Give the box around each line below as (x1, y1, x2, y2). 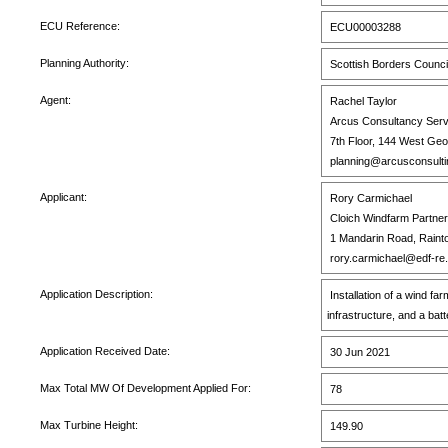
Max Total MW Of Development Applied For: (39, 382, 251, 395)
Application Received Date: (39, 345, 170, 358)
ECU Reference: (39, 20, 120, 33)
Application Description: (39, 288, 153, 301)
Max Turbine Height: (39, 419, 138, 432)
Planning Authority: (39, 57, 129, 70)
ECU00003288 (326, 21, 401, 34)
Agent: (39, 94, 71, 107)
